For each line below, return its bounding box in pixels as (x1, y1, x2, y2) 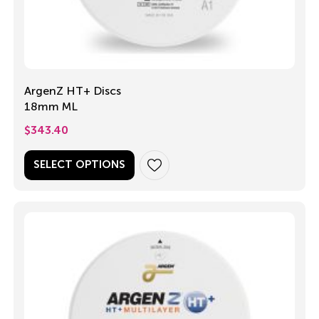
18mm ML (24, 99, 78, 113)
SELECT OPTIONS (33, 159, 125, 170)
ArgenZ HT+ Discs (24, 83, 121, 98)
